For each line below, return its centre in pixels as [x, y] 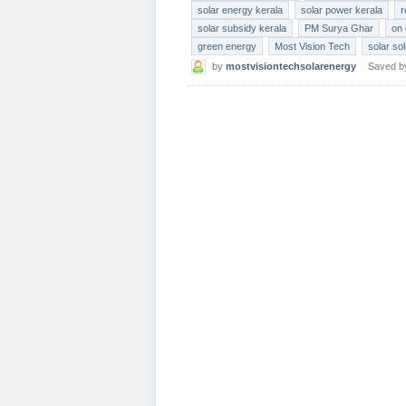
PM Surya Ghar [339, 28]
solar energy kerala [240, 10]
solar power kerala [342, 10]
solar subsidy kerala [242, 28]
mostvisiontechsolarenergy [291, 66]
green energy [227, 46]
